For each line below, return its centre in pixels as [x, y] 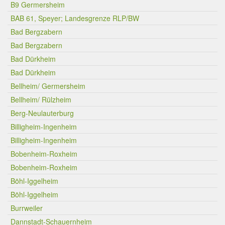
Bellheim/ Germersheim [48, 86]
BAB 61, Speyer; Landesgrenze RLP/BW [75, 18]
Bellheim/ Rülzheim [41, 99]
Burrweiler [27, 208]
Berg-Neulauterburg [42, 113]
